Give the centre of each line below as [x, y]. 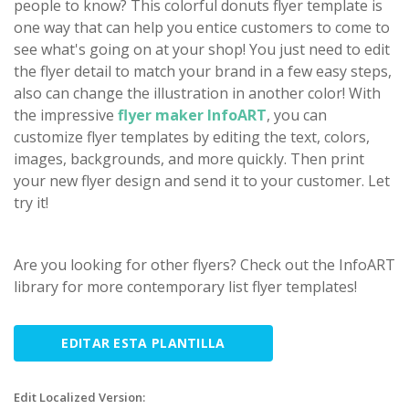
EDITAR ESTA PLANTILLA [143, 342]
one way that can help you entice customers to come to [202, 27]
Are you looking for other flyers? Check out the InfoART [204, 264]
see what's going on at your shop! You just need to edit [202, 49]
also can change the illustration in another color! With [197, 93]
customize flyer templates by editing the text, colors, [192, 136]
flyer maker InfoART [192, 115]
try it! [31, 202]
